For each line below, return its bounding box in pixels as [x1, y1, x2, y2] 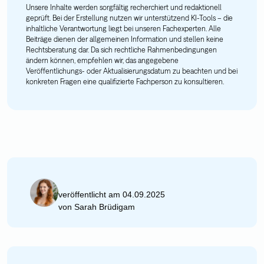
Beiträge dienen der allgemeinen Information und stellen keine [26, 34, 223, 43]
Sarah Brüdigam [74, 202, 135, 212]
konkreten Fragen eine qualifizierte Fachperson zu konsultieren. [26, 77, 224, 85]
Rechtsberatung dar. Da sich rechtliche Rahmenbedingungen [26, 45, 217, 54]
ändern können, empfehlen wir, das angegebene [26, 55, 179, 64]
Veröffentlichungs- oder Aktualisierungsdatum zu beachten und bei [26, 66, 237, 75]
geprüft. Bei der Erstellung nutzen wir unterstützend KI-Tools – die [26, 13, 233, 22]
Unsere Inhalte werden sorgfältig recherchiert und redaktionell [26, 2, 222, 11]
